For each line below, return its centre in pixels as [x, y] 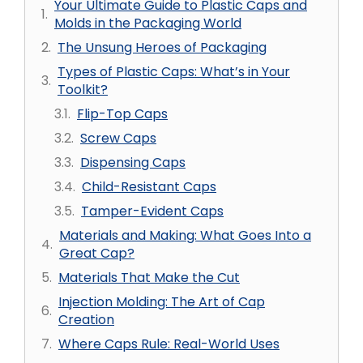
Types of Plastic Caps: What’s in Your [174, 72]
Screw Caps [118, 138]
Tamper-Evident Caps [152, 211]
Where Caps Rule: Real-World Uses [169, 344]
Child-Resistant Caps [149, 187]
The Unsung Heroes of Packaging [162, 47]
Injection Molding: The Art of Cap [162, 302]
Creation [86, 320]
